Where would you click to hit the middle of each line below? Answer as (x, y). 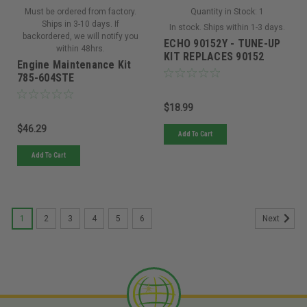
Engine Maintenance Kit (74, 64)
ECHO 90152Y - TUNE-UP (222, 43)
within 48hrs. (80, 48)
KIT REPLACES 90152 (214, 56)
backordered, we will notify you (80, 36)
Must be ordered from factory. (80, 11)
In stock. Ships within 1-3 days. (227, 27)
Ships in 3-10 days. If (80, 24)
